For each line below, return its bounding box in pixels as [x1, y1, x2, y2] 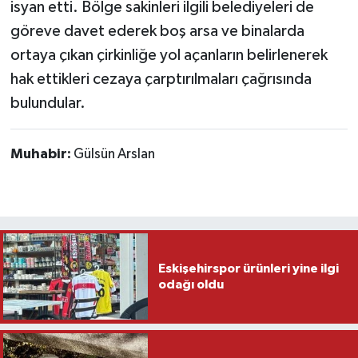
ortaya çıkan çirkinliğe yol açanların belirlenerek [10, 46, 328, 63]
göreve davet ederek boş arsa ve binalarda [10, 22, 304, 39]
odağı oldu [157, 278, 224, 292]
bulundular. [10, 94, 86, 111]
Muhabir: [10, 146, 74, 161]
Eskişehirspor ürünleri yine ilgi [157, 262, 339, 276]
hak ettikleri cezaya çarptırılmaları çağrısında [10, 70, 312, 87]
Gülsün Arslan [73, 146, 155, 161]
